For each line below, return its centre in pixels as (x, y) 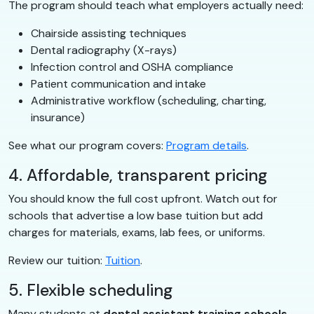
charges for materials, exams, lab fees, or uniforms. (137, 232)
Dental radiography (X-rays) (104, 50)
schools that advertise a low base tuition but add (136, 215)
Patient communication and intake (118, 83)
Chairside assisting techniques (109, 33)
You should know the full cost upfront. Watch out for (143, 198)
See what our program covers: (87, 145)
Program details (206, 145)
